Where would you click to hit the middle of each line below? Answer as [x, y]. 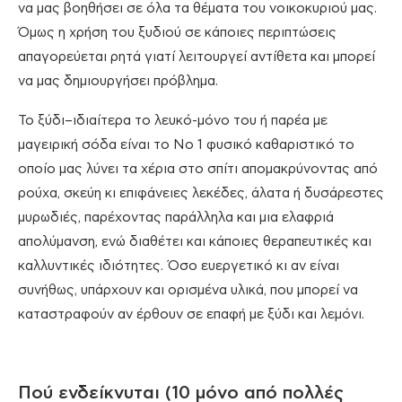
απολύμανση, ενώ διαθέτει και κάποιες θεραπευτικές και [195, 242]
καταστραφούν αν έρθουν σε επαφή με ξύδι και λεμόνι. [191, 315]
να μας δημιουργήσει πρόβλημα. [118, 82]
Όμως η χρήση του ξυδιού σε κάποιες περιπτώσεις [177, 33]
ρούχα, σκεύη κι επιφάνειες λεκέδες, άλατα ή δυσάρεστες [201, 194]
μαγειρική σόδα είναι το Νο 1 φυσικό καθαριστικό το [186, 145]
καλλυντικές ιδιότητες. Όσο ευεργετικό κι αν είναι [179, 267]
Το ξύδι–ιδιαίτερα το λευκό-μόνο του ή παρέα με [173, 121]
